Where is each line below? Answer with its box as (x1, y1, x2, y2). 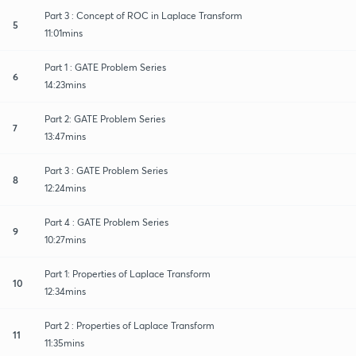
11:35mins (44, 336, 84, 349)
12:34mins (44, 284, 86, 297)
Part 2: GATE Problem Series (44, 112, 165, 125)
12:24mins (44, 181, 86, 194)
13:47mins (44, 130, 86, 142)
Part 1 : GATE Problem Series (44, 60, 166, 73)
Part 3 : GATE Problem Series (44, 164, 168, 176)
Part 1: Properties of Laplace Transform (44, 267, 211, 280)
